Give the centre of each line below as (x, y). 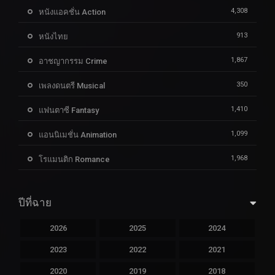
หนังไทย (53, 37)
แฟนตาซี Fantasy (69, 110)
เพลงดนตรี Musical (72, 86)
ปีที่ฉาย (35, 203)
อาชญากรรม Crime (73, 61)
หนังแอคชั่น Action (72, 12)
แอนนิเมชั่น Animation (78, 135)
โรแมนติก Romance (74, 160)
